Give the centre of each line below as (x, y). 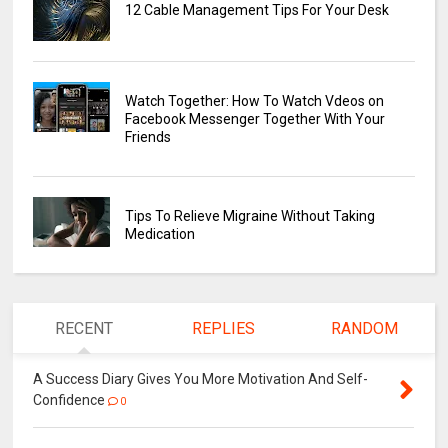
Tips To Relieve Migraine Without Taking (249, 216)
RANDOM (364, 329)
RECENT (83, 329)
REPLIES (224, 329)
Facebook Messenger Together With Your (254, 119)
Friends (147, 137)
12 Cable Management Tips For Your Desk (256, 10)
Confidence (69, 400)
